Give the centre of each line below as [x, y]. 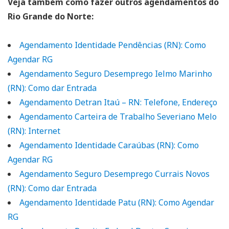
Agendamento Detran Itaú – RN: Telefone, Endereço [118, 102]
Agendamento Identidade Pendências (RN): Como [113, 45]
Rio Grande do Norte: [51, 16]
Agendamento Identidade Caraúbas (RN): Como [109, 145]
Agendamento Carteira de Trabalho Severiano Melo [118, 116]
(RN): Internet [34, 131]
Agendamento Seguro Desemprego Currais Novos [114, 174]
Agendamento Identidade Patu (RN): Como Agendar [117, 202]
